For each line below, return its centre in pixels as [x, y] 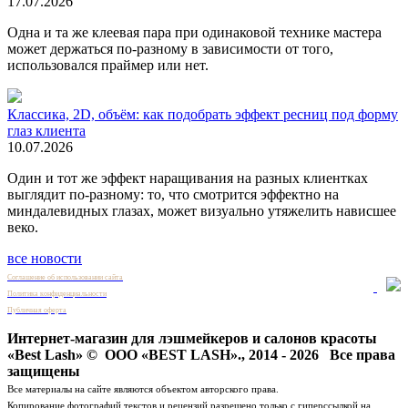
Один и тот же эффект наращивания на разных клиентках [188, 178]
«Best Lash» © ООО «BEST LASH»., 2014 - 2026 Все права [201, 354]
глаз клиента [46, 130]
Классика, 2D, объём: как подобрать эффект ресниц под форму [203, 114]
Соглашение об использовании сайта [65, 277]
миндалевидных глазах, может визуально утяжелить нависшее [202, 210]
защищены [44, 371]
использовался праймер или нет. [110, 65]
